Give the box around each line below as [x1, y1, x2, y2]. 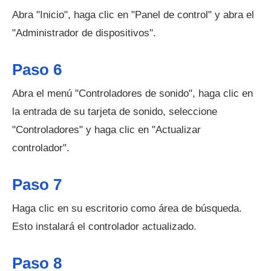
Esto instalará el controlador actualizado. [12, 221, 197, 232]
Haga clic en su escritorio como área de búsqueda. [12, 203, 242, 214]
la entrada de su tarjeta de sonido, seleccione [12, 106, 217, 117]
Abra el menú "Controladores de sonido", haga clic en [12, 88, 253, 99]
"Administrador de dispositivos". [12, 27, 156, 39]
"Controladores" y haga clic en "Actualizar [12, 124, 201, 135]
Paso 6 [12, 61, 62, 78]
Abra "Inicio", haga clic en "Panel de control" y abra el [12, 9, 254, 21]
